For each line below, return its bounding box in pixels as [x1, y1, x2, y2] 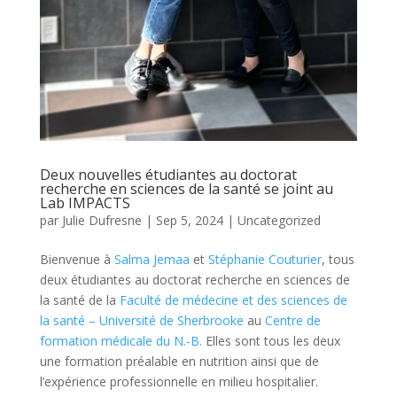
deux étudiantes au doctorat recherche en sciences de [39, 270, 350, 288]
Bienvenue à [39, 250, 114, 268]
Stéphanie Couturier [207, 250, 322, 268]
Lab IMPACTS [39, 192, 130, 213]
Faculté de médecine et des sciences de [119, 291, 347, 308]
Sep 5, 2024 [155, 211, 223, 229]
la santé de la [39, 291, 120, 308]
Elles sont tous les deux [201, 331, 340, 349]
